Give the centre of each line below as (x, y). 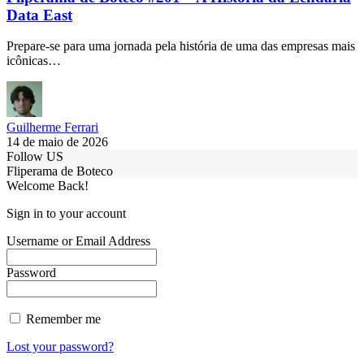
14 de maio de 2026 (57, 142)
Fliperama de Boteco (60, 171)
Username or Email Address (78, 241)
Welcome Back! (48, 186)
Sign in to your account (66, 214)
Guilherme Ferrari (52, 128)
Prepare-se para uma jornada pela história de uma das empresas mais (181, 46)
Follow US (35, 157)
